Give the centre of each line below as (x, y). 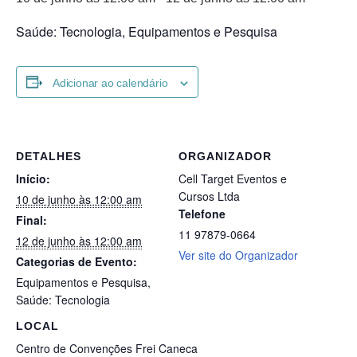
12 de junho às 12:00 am (79, 241)
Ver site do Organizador (238, 255)
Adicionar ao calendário (110, 82)
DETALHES (49, 157)
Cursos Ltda (209, 196)
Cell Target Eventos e (233, 179)
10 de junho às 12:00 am (79, 200)
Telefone (202, 214)
